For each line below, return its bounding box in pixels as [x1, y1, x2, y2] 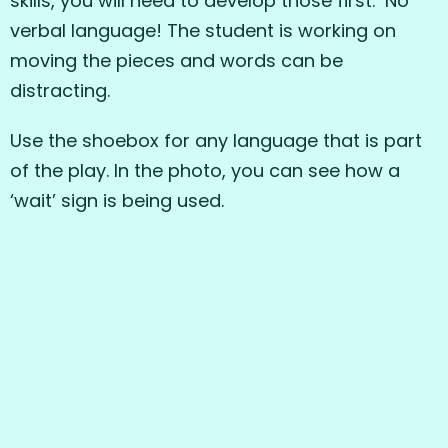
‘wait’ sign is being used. [10, 188, 224, 214]
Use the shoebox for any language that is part [10, 128, 422, 154]
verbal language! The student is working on [10, 18, 396, 44]
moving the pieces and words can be [10, 48, 343, 74]
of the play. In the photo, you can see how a [10, 158, 400, 184]
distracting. [10, 78, 110, 104]
